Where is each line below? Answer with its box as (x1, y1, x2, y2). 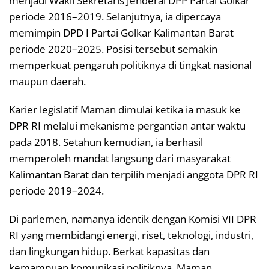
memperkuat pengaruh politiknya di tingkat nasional (9, 58, 252, 72)
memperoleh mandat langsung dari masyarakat (9, 151, 231, 165)
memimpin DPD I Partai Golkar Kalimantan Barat (9, 25, 234, 40)
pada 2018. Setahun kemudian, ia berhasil (9, 134, 203, 149)
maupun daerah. (9, 74, 86, 88)
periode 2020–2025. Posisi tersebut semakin (9, 41, 217, 56)
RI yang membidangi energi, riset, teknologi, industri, (9, 228, 253, 242)
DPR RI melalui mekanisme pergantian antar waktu (9, 118, 246, 133)
